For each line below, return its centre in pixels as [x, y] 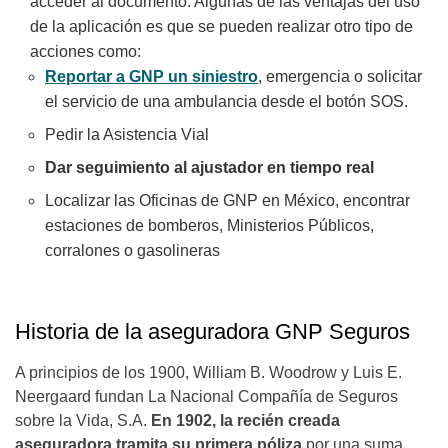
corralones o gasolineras [132, 251]
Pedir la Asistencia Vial [127, 135]
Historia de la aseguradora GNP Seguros [215, 332]
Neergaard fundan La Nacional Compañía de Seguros [206, 397]
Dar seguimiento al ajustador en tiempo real [209, 168]
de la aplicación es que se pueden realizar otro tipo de [221, 27]
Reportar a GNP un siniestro [151, 77]
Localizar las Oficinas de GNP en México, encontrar [227, 201]
